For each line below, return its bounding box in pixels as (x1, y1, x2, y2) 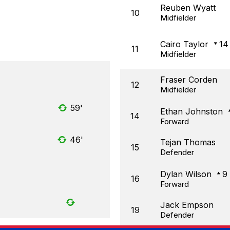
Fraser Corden (160, 74, 217, 85)
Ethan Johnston (160, 106, 223, 117)
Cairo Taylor (160, 39, 208, 50)
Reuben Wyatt (160, 3, 216, 13)
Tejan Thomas (160, 137, 216, 148)
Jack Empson (160, 200, 214, 210)
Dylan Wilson (160, 169, 212, 180)
